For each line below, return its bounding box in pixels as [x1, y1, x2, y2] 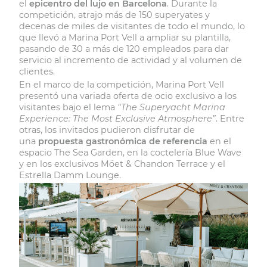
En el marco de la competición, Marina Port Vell [19, 79, 224, 90]
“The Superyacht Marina [117, 101, 225, 113]
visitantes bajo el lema [19, 101, 117, 113]
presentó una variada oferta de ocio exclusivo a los [19, 90, 237, 101]
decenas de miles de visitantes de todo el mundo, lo [19, 20, 245, 32]
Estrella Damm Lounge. [19, 169, 121, 181]
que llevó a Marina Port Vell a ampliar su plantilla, [19, 32, 231, 43]
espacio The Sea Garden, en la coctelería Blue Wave [19, 147, 241, 158]
